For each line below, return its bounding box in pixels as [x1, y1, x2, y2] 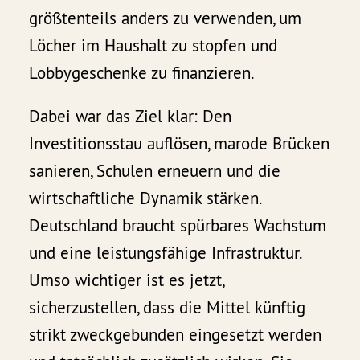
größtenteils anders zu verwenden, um [29, 7, 302, 30]
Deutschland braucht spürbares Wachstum [29, 215, 327, 237]
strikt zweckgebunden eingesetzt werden [29, 324, 322, 346]
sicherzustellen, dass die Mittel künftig [29, 297, 306, 319]
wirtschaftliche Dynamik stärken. [29, 187, 262, 210]
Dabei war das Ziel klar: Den [29, 105, 232, 128]
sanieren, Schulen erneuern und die [29, 160, 281, 182]
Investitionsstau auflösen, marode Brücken [29, 133, 330, 155]
